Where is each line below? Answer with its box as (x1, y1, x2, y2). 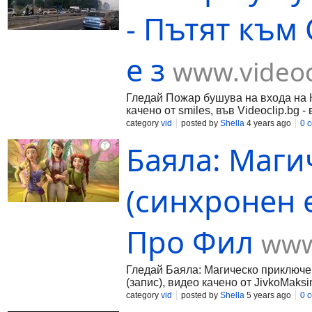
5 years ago (244, 290, 291, 300)
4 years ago (244, 118, 291, 128)
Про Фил (126, 221, 253, 263)
